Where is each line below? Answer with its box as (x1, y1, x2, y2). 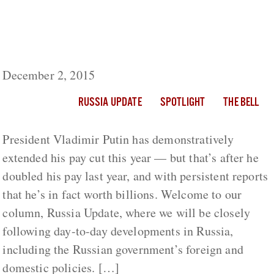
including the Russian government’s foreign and (2, 241, 243, 258)
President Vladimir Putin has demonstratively (2, 131, 234, 148)
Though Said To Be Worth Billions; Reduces (2, 21, 260, 45)
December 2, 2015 (2, 67, 95, 84)
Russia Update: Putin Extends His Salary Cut (2, 2, 269, 26)
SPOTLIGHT (160, 95, 206, 111)
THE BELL (223, 95, 259, 111)
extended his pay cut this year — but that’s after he (2, 149, 259, 166)
